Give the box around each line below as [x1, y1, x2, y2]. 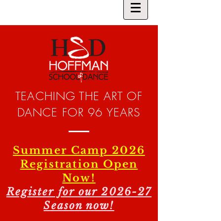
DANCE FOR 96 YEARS [17, 105, 141, 120]
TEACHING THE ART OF [15, 88, 143, 104]
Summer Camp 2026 [13, 144, 145, 157]
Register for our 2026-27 [6, 185, 152, 198]
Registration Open [20, 158, 138, 171]
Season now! [43, 199, 114, 212]
